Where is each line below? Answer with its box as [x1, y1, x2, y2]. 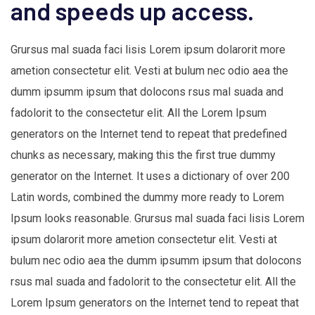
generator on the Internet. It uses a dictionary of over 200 [11, 169, 290, 184]
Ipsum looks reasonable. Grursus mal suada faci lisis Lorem [11, 212, 304, 226]
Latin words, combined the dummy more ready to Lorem [11, 191, 284, 205]
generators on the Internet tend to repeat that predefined [11, 127, 287, 141]
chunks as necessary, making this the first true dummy [11, 148, 276, 162]
